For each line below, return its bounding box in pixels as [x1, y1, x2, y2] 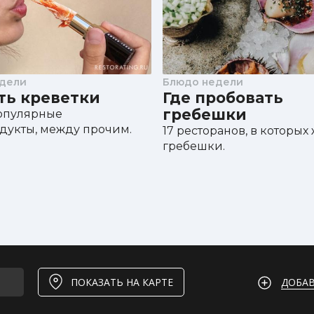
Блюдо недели [163, 75, 243, 88]
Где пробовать [163, 88, 283, 107]
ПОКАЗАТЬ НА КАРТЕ [71, 275, 173, 289]
